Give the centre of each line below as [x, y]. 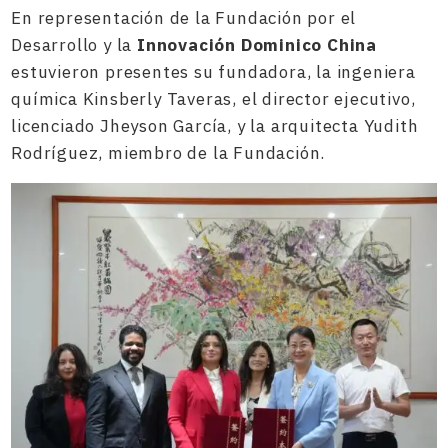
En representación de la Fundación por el [184, 18]
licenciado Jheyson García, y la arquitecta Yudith [215, 126]
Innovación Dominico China [257, 45]
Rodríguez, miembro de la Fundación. [168, 153]
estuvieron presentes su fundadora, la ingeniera [213, 72]
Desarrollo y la [74, 45]
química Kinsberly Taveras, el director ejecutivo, [213, 99]
